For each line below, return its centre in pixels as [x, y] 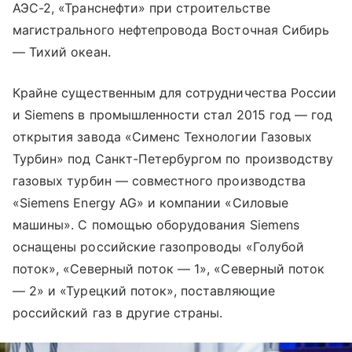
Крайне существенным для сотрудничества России [175, 92]
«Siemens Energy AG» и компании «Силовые [150, 202]
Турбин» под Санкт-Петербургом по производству [173, 158]
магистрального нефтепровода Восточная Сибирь [171, 29]
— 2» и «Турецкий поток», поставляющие [144, 290]
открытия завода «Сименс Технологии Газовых [163, 136]
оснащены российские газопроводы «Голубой [158, 246]
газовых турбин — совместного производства [159, 180]
